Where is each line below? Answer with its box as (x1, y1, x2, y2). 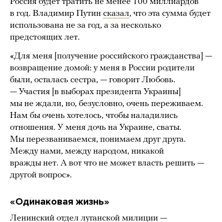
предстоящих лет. (10, 33, 80, 43)
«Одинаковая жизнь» (10, 196, 110, 208)
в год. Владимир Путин (10, 9, 103, 19)
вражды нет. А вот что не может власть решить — (10, 159, 204, 168)
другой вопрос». (10, 170, 72, 180)
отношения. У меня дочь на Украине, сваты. (10, 123, 181, 133)
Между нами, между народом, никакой (10, 147, 164, 157)
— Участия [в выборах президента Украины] (10, 87, 181, 97)
